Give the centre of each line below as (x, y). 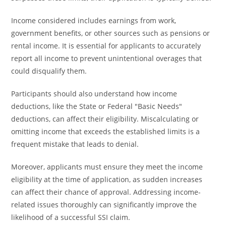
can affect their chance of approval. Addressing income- (106, 192)
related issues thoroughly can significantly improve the (104, 205)
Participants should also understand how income (94, 94)
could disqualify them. (49, 71)
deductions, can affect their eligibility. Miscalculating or (105, 119)
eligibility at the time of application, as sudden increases (107, 179)
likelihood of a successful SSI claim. (71, 217)
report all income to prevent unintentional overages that (107, 58)
